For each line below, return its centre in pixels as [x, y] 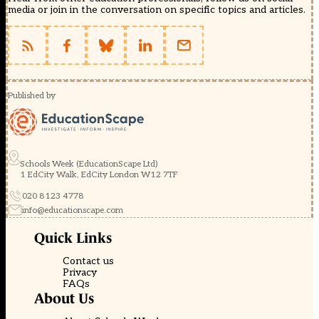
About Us [64, 298]
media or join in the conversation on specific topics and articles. [157, 10]
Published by [32, 96]
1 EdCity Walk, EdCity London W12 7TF [99, 175]
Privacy [80, 272]
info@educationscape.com [73, 210]
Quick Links [73, 238]
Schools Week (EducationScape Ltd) [89, 164]
